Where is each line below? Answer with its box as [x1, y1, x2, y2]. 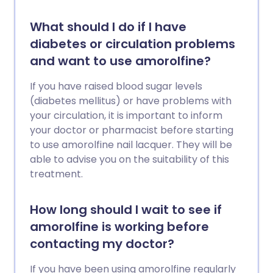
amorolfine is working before [30, 218, 209, 235]
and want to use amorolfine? [30, 52, 211, 69]
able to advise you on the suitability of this [30, 152, 229, 166]
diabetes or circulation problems [30, 35, 235, 52]
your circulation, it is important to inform [30, 108, 222, 122]
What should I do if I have [30, 18, 186, 35]
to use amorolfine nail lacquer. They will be [30, 138, 232, 152]
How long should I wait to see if [30, 201, 222, 218]
